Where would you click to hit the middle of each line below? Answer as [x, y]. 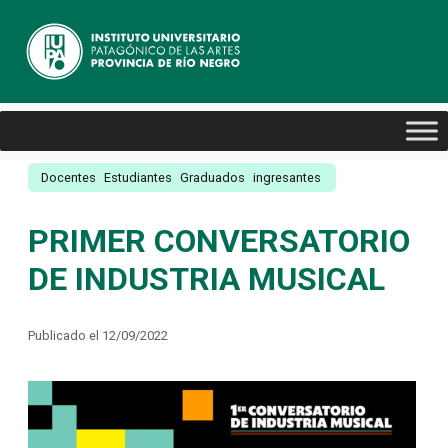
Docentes [68, 177]
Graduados [212, 177]
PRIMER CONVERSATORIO [219, 241]
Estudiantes [138, 177]
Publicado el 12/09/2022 [98, 335]
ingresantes [287, 177]
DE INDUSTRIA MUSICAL [206, 279]
